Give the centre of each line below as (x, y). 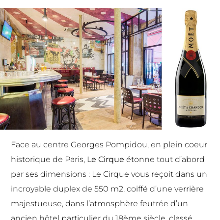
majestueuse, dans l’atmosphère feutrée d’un (100, 204)
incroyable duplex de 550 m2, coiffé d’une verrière (108, 189)
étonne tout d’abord (166, 160)
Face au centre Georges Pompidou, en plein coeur (109, 145)
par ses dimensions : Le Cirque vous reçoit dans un (109, 174)
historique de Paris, (49, 160)
